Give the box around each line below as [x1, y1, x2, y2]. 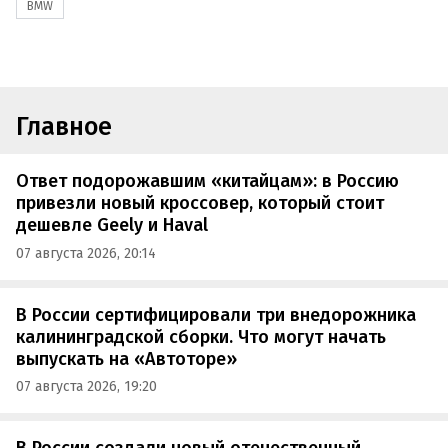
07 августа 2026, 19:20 [16, 378, 157, 396]
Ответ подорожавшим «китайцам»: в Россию [16, 170, 399, 193]
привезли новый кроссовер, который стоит [16, 192, 384, 215]
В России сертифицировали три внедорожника [16, 303, 416, 326]
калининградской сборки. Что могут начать [16, 325, 386, 348]
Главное [16, 111, 112, 142]
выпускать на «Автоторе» [16, 347, 237, 370]
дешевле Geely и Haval [16, 214, 208, 237]
